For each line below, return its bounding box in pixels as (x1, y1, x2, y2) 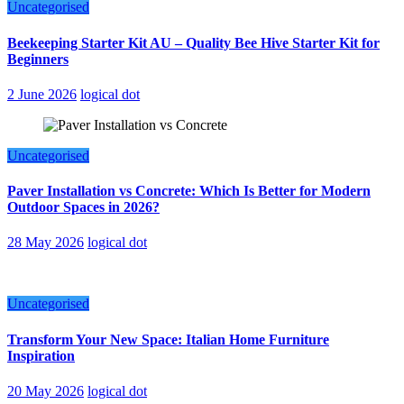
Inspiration (7, 347, 75, 363)
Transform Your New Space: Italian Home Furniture (7, 331, 329, 347)
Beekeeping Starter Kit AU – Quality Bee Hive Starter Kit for (7, 34, 380, 50)
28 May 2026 (7, 234, 84, 251)
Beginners (7, 50, 69, 67)
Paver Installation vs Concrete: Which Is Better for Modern (7, 183, 371, 199)
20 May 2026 (7, 382, 84, 399)
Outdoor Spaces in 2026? (7, 199, 160, 216)
